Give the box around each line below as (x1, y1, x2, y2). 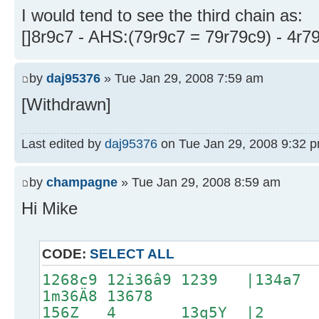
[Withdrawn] (21, 95, 111, 115)
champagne (46, 174, 117, 189)
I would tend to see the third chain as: (21, 5, 303, 25)
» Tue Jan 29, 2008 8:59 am (117, 174, 281, 189)
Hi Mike (21, 198, 78, 218)
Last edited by (21, 136, 105, 152)
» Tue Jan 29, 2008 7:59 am (100, 70, 263, 86)
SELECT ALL (90, 246, 174, 261)
